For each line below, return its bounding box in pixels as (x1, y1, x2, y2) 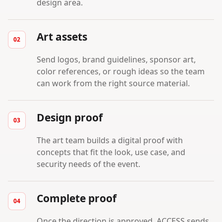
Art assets (37, 29, 87, 44)
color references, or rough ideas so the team (37, 65, 205, 77)
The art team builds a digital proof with (37, 134, 183, 146)
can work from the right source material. (37, 77, 190, 89)
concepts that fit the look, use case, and (37, 146, 185, 158)
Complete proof (37, 191, 116, 205)
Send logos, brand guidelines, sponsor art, (37, 54, 196, 65)
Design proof (37, 110, 103, 124)
